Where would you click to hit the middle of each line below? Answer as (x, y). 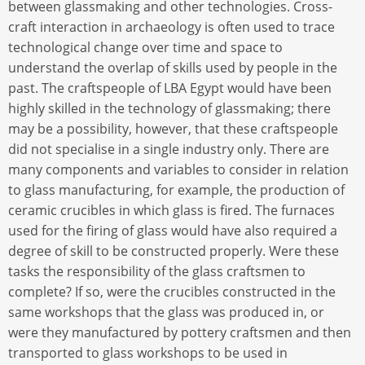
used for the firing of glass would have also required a (173, 231)
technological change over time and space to (145, 48)
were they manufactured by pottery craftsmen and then (180, 333)
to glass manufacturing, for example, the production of (176, 190)
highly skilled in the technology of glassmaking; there (169, 109)
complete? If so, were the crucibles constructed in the (172, 292)
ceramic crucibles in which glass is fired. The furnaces (172, 211)
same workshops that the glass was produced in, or (166, 312)
